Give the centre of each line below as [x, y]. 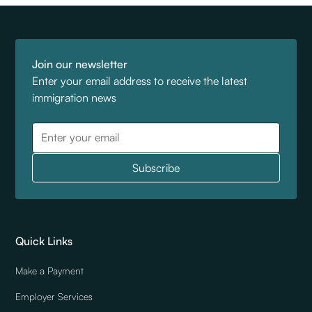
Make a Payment [50, 270]
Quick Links [44, 241]
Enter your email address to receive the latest [140, 80]
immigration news [75, 97]
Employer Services [54, 296]
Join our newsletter [80, 64]
